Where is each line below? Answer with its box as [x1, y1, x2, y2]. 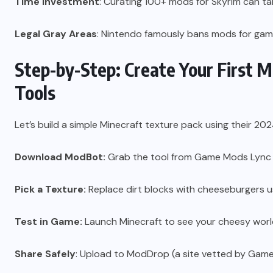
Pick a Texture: [15, 183, 86, 196]
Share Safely [15, 247, 76, 261]
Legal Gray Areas [15, 27, 97, 41]
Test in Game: [15, 215, 85, 229]
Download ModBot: [15, 151, 105, 164]
